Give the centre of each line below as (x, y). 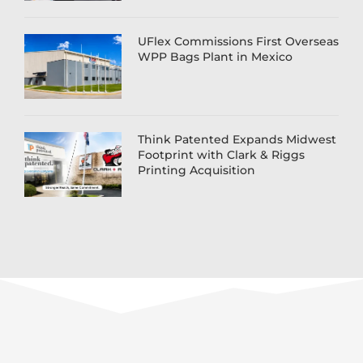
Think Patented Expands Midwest (237, 140)
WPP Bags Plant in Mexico (215, 57)
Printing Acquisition (196, 171)
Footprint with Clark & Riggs (221, 155)
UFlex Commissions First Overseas (238, 42)
